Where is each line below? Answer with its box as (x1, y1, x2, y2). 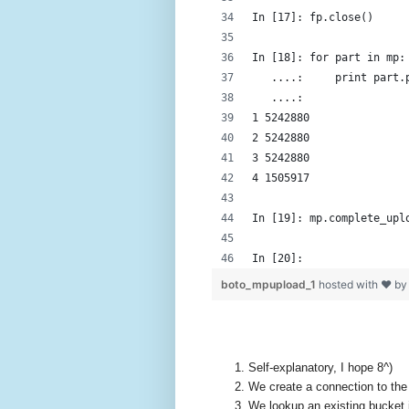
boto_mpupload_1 (221, 277, 319, 291)
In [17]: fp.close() (252, 10, 373, 24)
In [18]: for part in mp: (252, 50, 405, 64)
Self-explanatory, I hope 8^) (248, 360, 393, 374)
